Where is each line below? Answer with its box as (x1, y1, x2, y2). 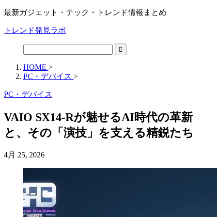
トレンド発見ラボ (4, 26, 66, 34)
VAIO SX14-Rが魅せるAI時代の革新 (4, 110, 193, 124)
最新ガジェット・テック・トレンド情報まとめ (4, 8, 167, 16)
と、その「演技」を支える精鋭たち (4, 126, 194, 139)
